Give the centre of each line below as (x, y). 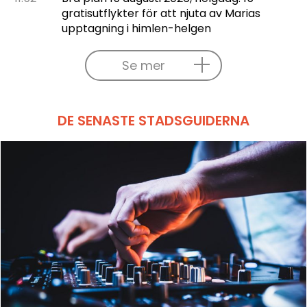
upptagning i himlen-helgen (136, 28)
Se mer (143, 65)
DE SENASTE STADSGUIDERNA (153, 120)
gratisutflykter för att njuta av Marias (161, 13)
